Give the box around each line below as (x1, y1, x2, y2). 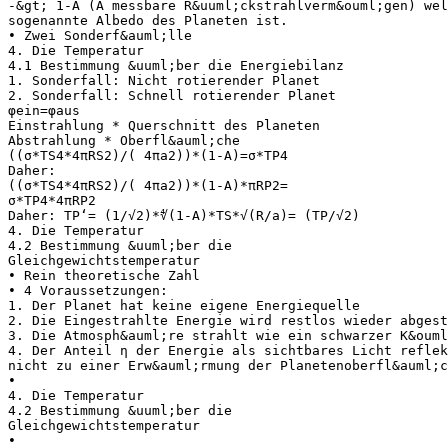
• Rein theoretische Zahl (8, 267, 200, 283)
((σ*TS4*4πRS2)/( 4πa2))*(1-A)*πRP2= (8, 177, 288, 193)
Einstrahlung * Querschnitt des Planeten (8, 117, 320, 133)
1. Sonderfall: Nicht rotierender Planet (8, 72, 320, 88)
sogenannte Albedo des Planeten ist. (8, 12, 288, 28)
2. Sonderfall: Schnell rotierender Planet (8, 87, 336, 103)
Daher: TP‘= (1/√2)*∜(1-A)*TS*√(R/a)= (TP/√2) (8, 207, 360, 223)
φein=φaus (8, 102, 80, 118)
